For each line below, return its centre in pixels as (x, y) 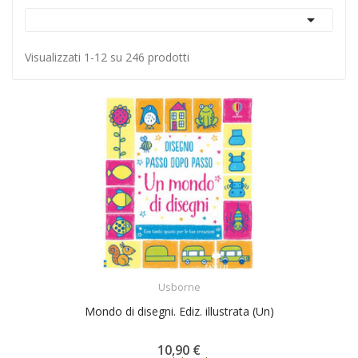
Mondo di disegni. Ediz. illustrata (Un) (179, 311)
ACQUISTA (193, 276)
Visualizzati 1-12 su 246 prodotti (107, 57)
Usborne (179, 286)
